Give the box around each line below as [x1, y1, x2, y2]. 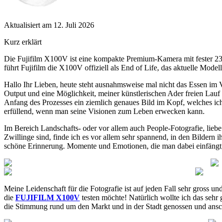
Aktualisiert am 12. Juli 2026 [4, 20, 94, 29]
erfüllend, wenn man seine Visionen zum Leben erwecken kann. [4, 107, 205, 115]
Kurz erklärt [4, 37, 42, 46]
